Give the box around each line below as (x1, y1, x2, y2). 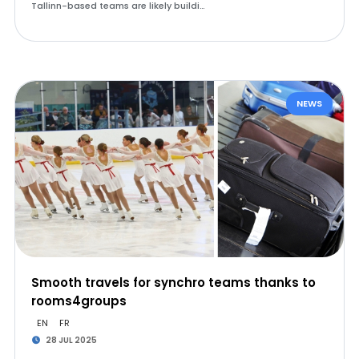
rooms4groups (30, 292, 127, 309)
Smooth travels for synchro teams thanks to (30, 274, 316, 291)
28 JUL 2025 (44, 334, 98, 346)
